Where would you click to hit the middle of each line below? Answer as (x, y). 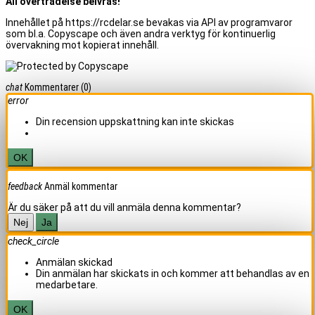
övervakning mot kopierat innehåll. (82, 45)
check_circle (33, 241)
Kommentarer (52, 87)
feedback (25, 186)
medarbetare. (67, 284)
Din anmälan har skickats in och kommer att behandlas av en (173, 273)
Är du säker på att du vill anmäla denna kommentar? (124, 207)
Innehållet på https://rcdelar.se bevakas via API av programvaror (149, 22)
